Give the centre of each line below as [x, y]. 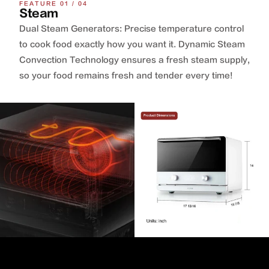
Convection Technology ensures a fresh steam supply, [134, 60]
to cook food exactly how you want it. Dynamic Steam [132, 44]
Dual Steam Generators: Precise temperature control [131, 29]
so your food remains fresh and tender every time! [126, 75]
